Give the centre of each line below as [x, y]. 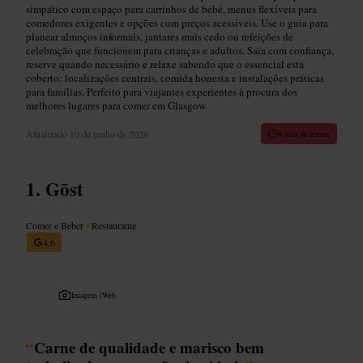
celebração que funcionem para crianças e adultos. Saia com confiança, [180, 50]
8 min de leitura [304, 133]
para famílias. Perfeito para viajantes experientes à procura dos [162, 91]
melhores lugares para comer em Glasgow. [117, 105]
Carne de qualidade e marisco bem [149, 347]
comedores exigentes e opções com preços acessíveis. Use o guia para [177, 22]
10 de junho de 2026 [109, 133]
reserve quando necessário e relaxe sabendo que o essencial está [165, 64]
